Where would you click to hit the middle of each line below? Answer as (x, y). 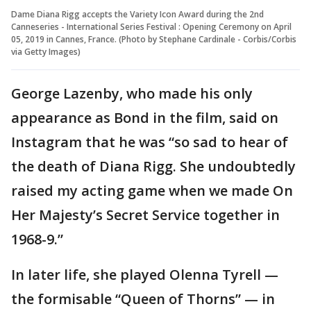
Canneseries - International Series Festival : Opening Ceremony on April (151, 26)
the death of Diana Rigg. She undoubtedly (153, 166)
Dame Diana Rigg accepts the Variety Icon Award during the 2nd (137, 14)
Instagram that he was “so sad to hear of (150, 142)
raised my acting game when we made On (152, 190)
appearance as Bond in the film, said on (145, 117)
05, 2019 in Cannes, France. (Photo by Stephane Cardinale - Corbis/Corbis (154, 39)
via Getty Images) (46, 51)
